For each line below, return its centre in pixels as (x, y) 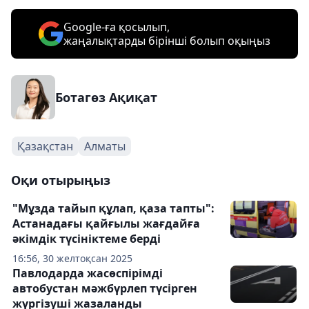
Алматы (105, 146)
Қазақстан (45, 146)
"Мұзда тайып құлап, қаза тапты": (113, 208)
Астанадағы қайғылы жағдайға (106, 223)
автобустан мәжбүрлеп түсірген (105, 288)
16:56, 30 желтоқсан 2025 (72, 258)
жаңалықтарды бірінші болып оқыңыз (167, 41)
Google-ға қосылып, (117, 27)
